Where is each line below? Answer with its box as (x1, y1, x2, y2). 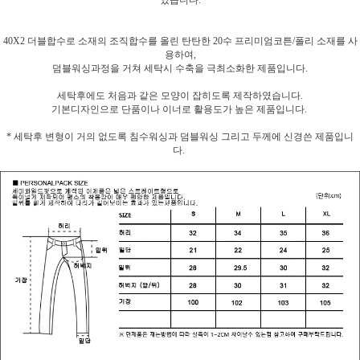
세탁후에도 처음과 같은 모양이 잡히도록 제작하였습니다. (57, 90, 303, 102)
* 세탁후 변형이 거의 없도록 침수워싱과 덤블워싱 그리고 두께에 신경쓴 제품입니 (6, 131, 354, 143)
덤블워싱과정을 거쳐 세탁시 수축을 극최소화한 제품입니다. (52, 63, 308, 75)
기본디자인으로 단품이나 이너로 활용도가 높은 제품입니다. (51, 104, 309, 116)
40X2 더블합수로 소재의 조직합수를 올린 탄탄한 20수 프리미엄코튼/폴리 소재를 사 (2, 35, 358, 47)
